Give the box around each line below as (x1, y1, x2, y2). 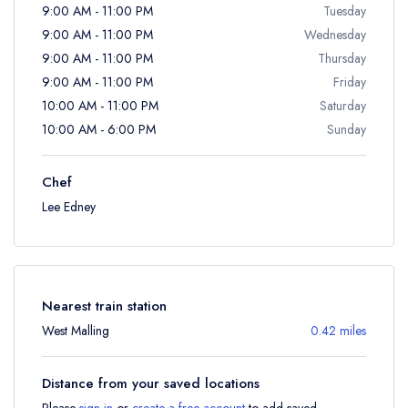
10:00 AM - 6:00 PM (42, 120, 156, 138)
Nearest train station (42, 296, 167, 316)
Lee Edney (42, 198, 96, 216)
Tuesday (323, 2, 366, 20)
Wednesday (304, 25, 366, 44)
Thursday (318, 49, 366, 67)
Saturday (320, 97, 366, 115)
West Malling (42, 321, 109, 340)
